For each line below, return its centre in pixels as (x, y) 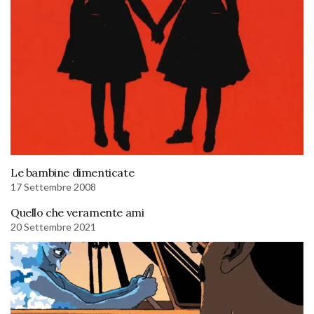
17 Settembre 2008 (53, 186)
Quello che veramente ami (77, 212)
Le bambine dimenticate (73, 172)
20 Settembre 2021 (53, 226)
